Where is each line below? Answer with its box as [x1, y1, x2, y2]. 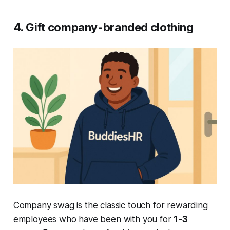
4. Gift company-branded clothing [13, 21, 194, 34]
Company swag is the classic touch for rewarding [13, 200, 208, 210]
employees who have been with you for [13, 214, 174, 224]
